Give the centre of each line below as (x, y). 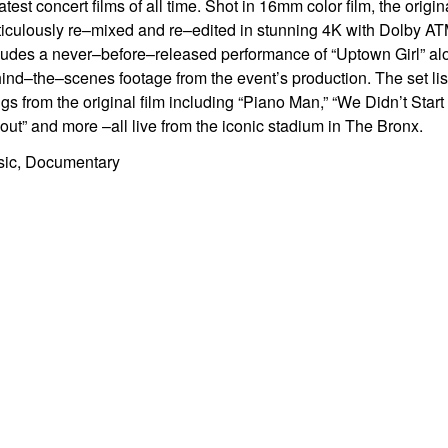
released (188, 53)
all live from (153, 125)
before (123, 53)
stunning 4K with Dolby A (345, 29)
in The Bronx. (375, 125)
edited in (224, 29)
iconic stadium (275, 125)
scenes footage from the (150, 77)
